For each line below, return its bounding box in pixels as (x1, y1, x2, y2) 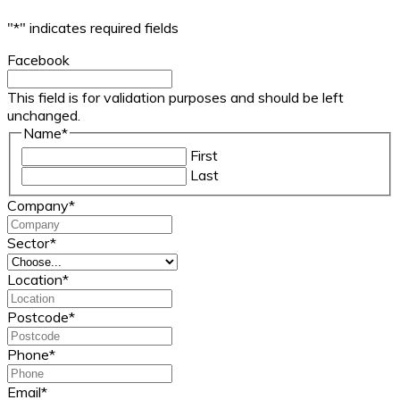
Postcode (7, 308, 69, 327)
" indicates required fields (20, 18, 179, 37)
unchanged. (7, 105, 80, 124)
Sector (7, 234, 50, 253)
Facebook (7, 50, 70, 69)
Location (7, 271, 62, 289)
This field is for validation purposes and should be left (7, 87, 344, 106)
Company (7, 196, 69, 215)
